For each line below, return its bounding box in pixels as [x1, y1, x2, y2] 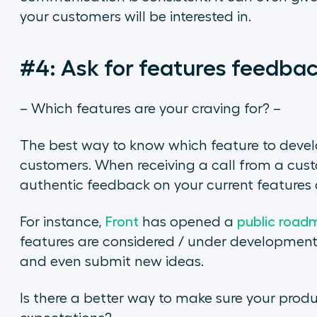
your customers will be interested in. [19, 10, 251, 24]
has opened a [138, 215, 237, 229]
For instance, [19, 215, 105, 229]
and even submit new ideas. [19, 255, 204, 269]
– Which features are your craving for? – [19, 102, 281, 116]
